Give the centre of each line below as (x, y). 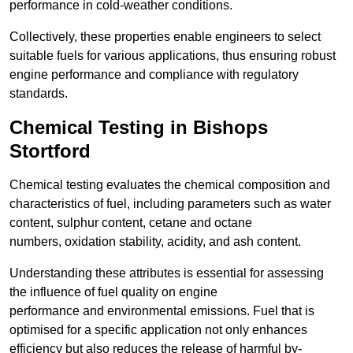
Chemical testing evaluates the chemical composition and (170, 185)
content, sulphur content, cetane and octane (131, 223)
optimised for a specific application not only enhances (158, 330)
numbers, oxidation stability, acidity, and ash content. (155, 242)
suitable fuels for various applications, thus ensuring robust (173, 56)
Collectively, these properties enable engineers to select (165, 37)
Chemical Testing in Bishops (139, 128)
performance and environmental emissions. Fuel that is (162, 311)
